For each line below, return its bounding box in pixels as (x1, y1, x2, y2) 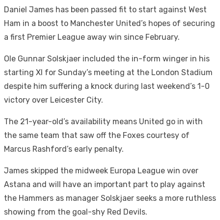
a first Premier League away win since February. (4, 32, 180, 42)
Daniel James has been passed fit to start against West (4, 4, 207, 14)
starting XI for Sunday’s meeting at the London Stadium (4, 67, 213, 77)
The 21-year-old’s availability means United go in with (4, 116, 203, 126)
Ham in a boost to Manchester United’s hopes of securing (4, 18, 215, 28)
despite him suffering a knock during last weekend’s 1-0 (4, 81, 210, 91)
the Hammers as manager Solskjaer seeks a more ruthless (4, 193, 216, 203)
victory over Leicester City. (4, 95, 103, 105)
